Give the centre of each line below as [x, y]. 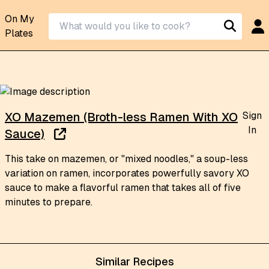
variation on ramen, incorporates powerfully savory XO [127, 173]
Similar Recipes [134, 261]
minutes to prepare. [49, 202]
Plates [19, 33]
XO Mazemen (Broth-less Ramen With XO [121, 117]
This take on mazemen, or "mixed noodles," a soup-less [126, 159]
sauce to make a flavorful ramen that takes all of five [123, 188]
